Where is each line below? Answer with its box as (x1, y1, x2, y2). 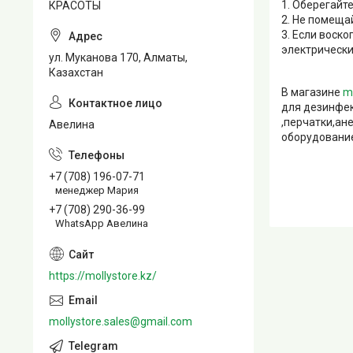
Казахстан (49, 66, 103, 79)
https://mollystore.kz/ (49, 269, 157, 282)
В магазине (281, 86, 343, 99)
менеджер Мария (55, 184, 139, 196)
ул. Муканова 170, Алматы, (49, 51, 188, 64)
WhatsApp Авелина (55, 217, 148, 229)
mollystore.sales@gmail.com (49, 314, 192, 328)
